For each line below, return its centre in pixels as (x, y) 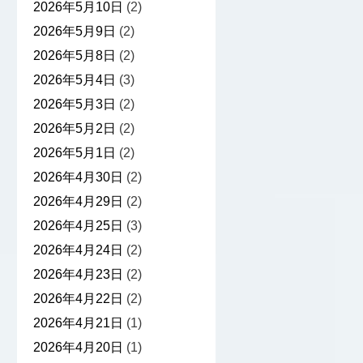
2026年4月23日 (78, 275)
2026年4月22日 (78, 299)
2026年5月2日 (74, 129)
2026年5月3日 (74, 105)
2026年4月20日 (78, 348)
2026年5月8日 (74, 56)
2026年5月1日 (74, 153)
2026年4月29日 (78, 202)
